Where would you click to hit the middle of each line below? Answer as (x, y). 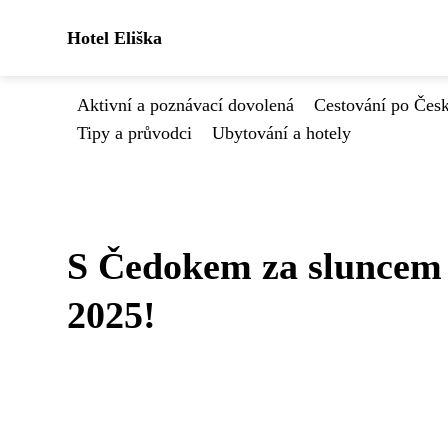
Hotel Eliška (114, 38)
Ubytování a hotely (281, 133)
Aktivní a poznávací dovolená (185, 105)
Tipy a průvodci (134, 133)
